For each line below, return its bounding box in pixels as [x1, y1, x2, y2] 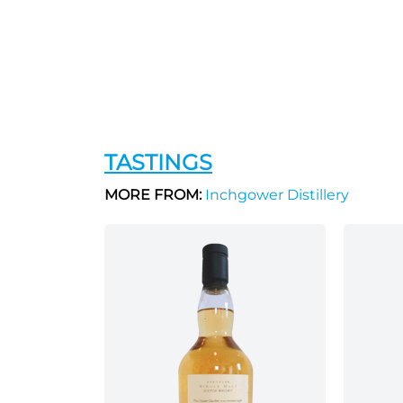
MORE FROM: [104, 186, 201, 203]
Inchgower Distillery [201, 186, 349, 203]
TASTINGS [104, 149, 212, 175]
